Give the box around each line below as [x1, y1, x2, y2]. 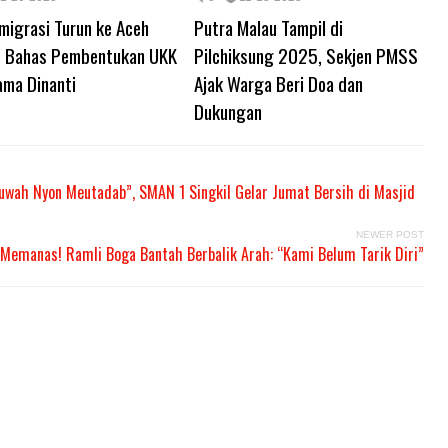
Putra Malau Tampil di [194, 13, 343, 42]
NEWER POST [356, 229, 424, 241]
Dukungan [194, 97, 262, 126]
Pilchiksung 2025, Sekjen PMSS [194, 41, 418, 70]
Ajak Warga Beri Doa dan [194, 69, 363, 98]
